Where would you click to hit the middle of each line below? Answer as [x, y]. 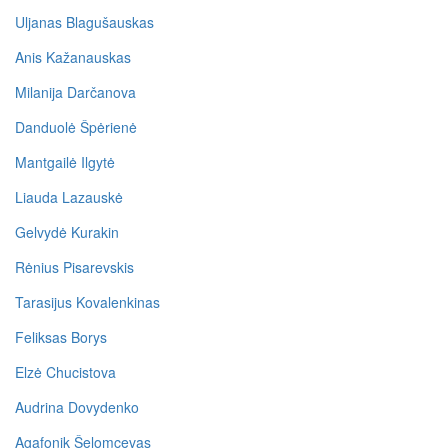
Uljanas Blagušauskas [84, 21]
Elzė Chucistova [65, 371]
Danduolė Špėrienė [76, 126]
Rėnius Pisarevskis [74, 266]
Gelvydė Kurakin [67, 231]
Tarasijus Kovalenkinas [87, 301]
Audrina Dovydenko [77, 406]
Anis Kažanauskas [73, 56]
